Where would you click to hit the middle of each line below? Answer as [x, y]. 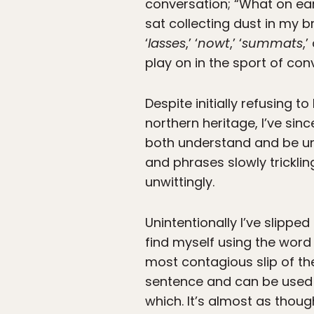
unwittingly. [180, 182]
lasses [167, 43]
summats [272, 43]
